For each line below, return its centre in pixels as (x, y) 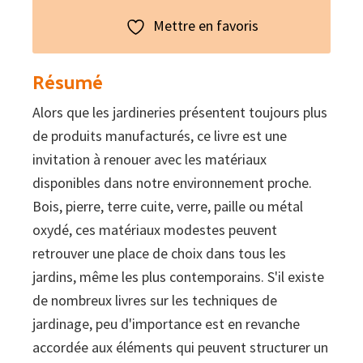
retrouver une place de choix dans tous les (159, 254)
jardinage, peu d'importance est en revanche (166, 324)
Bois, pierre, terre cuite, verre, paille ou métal (168, 207)
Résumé (68, 81)
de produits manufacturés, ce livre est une (160, 136)
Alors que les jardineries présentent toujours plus (180, 113)
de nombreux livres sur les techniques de (155, 301)
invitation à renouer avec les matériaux (149, 160)
